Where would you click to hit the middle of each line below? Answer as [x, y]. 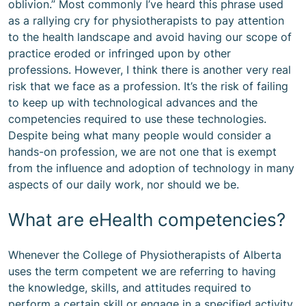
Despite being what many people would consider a [140, 135]
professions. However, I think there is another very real [150, 70]
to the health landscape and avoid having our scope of [150, 37]
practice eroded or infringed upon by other [120, 53]
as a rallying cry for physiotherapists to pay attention [146, 20]
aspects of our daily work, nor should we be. [124, 184]
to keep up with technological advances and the [133, 102]
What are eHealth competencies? [147, 220]
